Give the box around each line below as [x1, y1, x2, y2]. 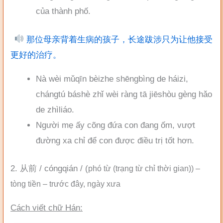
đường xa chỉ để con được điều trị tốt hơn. [36, 135, 194, 145]
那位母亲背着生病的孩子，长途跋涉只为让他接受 [24, 34, 213, 44]
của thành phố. [36, 6, 91, 16]
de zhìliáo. [36, 105, 74, 114]
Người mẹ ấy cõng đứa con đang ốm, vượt [36, 120, 195, 130]
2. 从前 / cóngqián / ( [10, 164, 88, 174]
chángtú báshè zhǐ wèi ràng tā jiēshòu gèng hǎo [36, 89, 212, 99]
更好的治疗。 [10, 50, 61, 60]
